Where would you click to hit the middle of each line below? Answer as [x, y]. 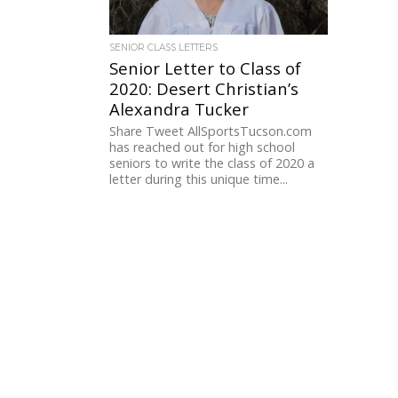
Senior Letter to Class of [206, 68]
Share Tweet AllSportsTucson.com [211, 131]
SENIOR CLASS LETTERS [164, 48]
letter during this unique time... [199, 179]
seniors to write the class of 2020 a [212, 163]
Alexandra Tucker [179, 109]
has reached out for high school [203, 147]
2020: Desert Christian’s [204, 89]
